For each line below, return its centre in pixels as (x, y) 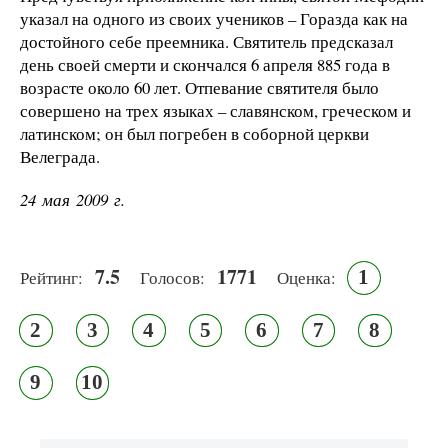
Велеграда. (60, 157)
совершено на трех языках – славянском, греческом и (215, 111)
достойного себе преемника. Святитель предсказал (206, 42)
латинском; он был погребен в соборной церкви (194, 134)
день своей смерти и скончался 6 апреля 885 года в (205, 65)
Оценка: (306, 278)
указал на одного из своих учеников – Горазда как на (214, 19)
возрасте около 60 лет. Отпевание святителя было (199, 88)
